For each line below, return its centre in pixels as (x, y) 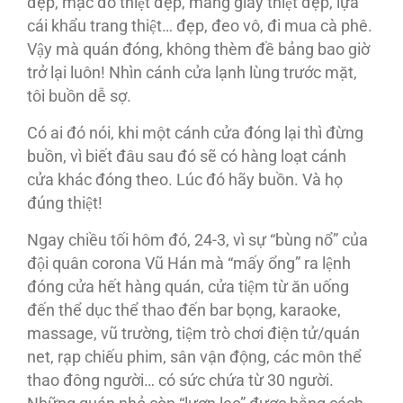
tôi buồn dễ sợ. (79, 96)
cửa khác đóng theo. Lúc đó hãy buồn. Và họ (185, 180)
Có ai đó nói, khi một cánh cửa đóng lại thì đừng (195, 133)
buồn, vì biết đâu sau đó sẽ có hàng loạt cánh (187, 157)
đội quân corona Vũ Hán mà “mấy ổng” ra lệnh (189, 264)
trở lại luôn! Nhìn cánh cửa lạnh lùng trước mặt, (192, 73)
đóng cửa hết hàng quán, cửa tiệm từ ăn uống (188, 287)
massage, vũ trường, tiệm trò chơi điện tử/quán (193, 334)
